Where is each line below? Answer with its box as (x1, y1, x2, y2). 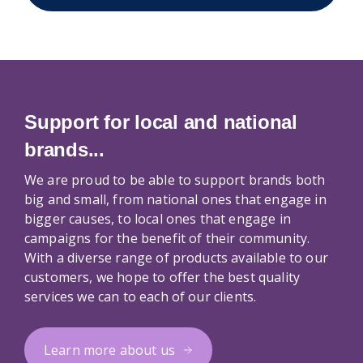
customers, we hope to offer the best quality (24, 267, 301, 286)
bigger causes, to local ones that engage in (24, 209, 291, 228)
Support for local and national (24, 110, 297, 133)
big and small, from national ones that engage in (24, 190, 327, 208)
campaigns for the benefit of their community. (24, 228, 310, 247)
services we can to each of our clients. (24, 287, 257, 305)
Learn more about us (44, 340, 176, 359)
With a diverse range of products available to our (24, 248, 328, 267)
